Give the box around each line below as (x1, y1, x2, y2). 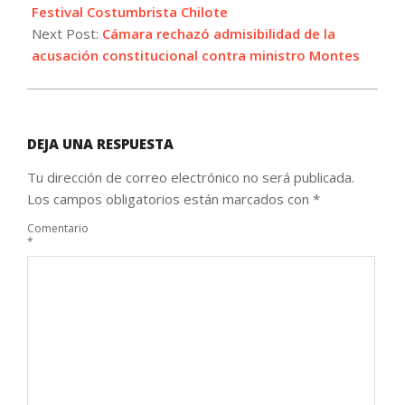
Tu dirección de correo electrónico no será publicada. (27, 168, 354, 187)
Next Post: (32, 24, 102, 43)
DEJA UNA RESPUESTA (27, 135, 174, 154)
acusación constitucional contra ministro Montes (32, 46, 360, 65)
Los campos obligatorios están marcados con (27, 190, 313, 209)
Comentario (27, 220, 89, 236)
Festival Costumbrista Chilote (32, 3, 228, 22)
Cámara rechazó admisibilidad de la (102, 24, 335, 43)
